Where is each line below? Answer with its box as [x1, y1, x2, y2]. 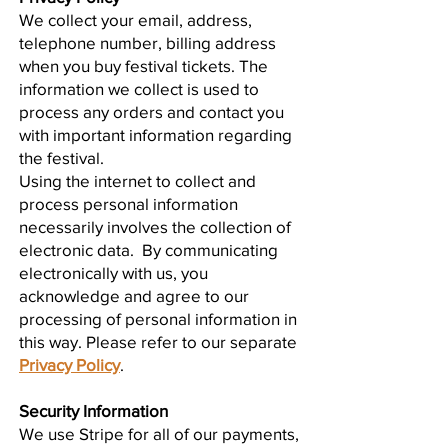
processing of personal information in [19, 308, 297, 328]
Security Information [19, 400, 168, 420]
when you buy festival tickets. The [19, 55, 268, 75]
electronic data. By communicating [19, 239, 278, 259]
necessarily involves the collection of [19, 216, 291, 236]
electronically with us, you [19, 262, 208, 282]
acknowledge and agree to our [19, 285, 249, 305]
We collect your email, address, [19, 9, 252, 29]
